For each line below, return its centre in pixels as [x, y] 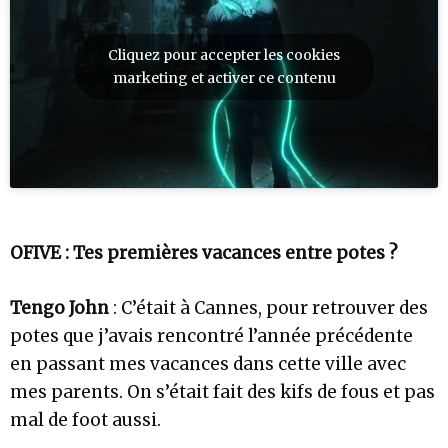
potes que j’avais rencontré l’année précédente [211, 335]
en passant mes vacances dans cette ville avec [208, 363]
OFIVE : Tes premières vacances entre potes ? [204, 252]
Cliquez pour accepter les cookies [224, 55]
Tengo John [59, 307]
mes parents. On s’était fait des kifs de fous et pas [222, 391]
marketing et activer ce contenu [224, 78]
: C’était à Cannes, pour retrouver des [268, 307]
